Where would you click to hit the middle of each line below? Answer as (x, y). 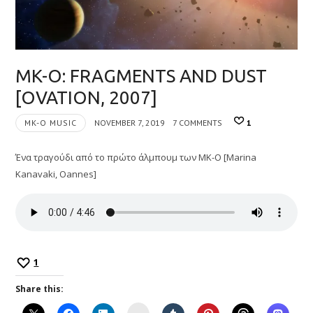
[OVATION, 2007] (87, 97)
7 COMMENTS (197, 122)
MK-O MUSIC (51, 122)
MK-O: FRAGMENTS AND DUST (141, 75)
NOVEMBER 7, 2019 (129, 122)
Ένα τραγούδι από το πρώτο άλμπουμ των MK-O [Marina (136, 157)
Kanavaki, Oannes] (57, 174)
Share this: (40, 289)
